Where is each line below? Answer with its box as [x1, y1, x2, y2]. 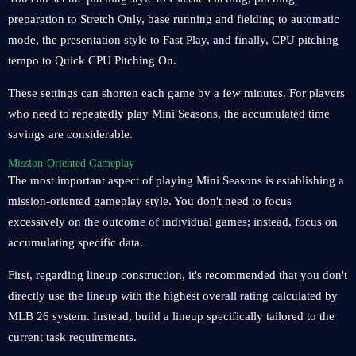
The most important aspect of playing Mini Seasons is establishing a [8, 174, 344, 187]
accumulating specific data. [8, 236, 143, 249]
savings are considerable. [8, 128, 133, 141]
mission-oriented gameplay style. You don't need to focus [8, 195, 292, 207]
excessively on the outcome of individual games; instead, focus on [8, 215, 338, 228]
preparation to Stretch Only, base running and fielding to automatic [8, 13, 339, 25]
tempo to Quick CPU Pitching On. [8, 54, 176, 67]
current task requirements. [8, 331, 137, 343]
